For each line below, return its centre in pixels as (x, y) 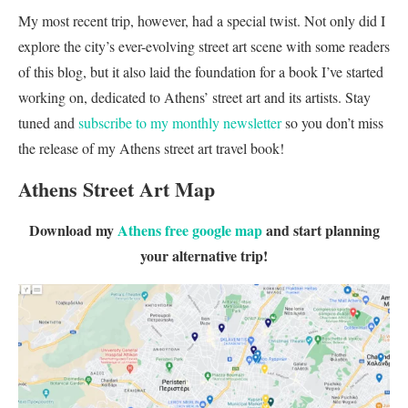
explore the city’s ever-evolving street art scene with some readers (204, 46)
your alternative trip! (204, 255)
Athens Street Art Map (117, 189)
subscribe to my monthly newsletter (180, 122)
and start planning (321, 229)
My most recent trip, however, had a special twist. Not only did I (202, 20)
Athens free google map (189, 229)
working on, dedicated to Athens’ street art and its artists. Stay (194, 97)
